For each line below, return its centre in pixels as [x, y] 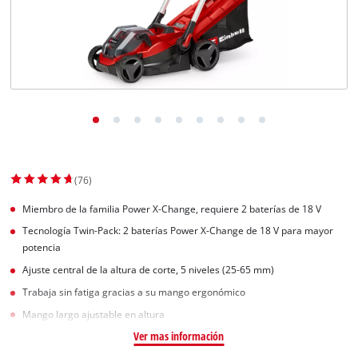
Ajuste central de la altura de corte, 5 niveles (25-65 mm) [149, 270]
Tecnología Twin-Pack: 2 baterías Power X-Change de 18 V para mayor [178, 231]
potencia [42, 248]
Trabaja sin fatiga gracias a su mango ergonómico [134, 292]
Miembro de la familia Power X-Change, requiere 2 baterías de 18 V [172, 209]
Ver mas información [179, 336]
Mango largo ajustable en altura [94, 314]
